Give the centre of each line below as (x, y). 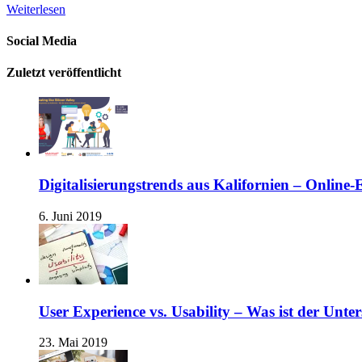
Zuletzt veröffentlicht (64, 73)
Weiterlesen (36, 9)
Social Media (42, 40)
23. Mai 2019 (73, 343)
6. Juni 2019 (70, 216)
